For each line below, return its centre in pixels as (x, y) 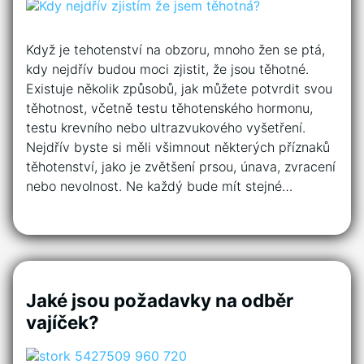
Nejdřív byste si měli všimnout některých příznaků (178, 147)
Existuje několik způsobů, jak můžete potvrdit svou (179, 88)
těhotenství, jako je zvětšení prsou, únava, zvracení (181, 166)
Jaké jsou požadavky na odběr (160, 300)
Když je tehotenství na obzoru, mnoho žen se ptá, (175, 49)
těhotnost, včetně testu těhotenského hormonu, (169, 108)
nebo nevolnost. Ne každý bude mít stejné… (159, 186)
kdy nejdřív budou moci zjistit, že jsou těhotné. (167, 69)
